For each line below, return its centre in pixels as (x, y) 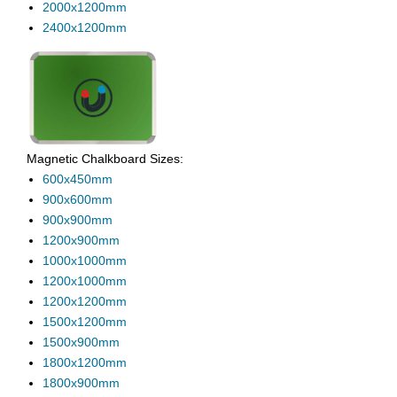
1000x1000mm (85, 261)
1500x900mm (81, 343)
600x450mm (78, 179)
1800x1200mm (85, 363)
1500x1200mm (85, 322)
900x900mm (78, 220)
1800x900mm (81, 383)
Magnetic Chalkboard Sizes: (105, 159)
